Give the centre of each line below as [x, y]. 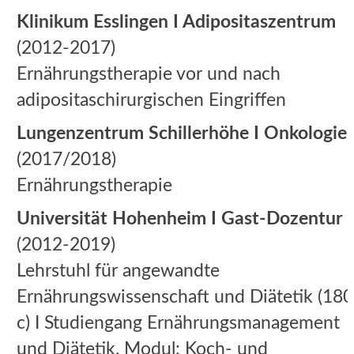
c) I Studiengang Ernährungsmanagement [178, 323]
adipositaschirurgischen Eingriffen [151, 100]
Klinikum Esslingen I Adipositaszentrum [176, 22]
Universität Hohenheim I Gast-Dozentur [180, 218]
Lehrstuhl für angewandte [118, 271]
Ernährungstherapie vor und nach [149, 74]
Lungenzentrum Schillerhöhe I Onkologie [182, 133]
